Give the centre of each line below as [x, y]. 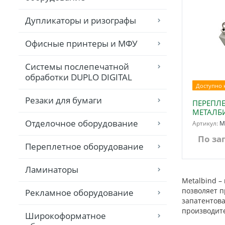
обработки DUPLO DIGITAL [79, 77]
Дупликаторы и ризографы [81, 21]
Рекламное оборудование [79, 193]
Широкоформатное [66, 216]
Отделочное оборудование [82, 124]
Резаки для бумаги [64, 100]
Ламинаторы [52, 170]
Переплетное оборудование [84, 147]
